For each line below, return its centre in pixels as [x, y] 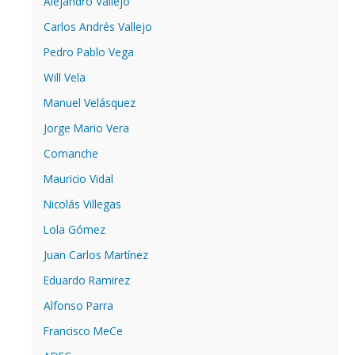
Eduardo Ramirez [87, 280]
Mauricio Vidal [78, 178]
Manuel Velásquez [90, 102]
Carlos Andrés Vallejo [98, 26]
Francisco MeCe [83, 330]
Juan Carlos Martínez [96, 254]
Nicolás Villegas [82, 204]
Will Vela [65, 77]
